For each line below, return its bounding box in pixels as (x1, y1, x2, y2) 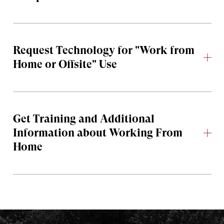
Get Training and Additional (12, 112, 154, 125)
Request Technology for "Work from (12, 44, 194, 56)
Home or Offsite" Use (12, 58, 117, 70)
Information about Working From (12, 126, 182, 139)
